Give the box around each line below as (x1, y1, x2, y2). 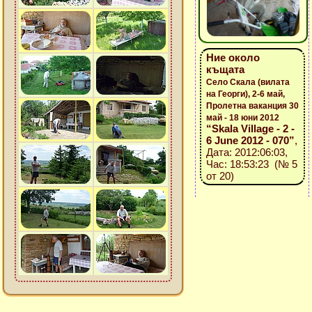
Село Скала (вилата (205, 77, 290, 87)
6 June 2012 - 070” (205, 134, 295, 146)
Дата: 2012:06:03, (205, 146, 288, 158)
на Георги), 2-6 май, (205, 89, 285, 99)
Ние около (205, 52, 260, 63)
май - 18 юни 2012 (205, 113, 279, 123)
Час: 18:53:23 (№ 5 (205, 158, 297, 170)
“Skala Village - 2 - (205, 123, 295, 134)
